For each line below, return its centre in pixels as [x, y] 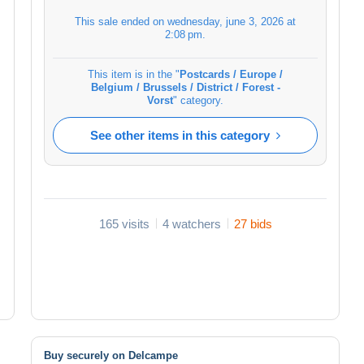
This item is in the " [134, 74]
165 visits [124, 223]
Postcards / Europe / [231, 74]
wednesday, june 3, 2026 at [232, 21]
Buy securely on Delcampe [111, 355]
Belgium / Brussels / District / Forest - [185, 87]
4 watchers [191, 223]
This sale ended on [121, 21]
